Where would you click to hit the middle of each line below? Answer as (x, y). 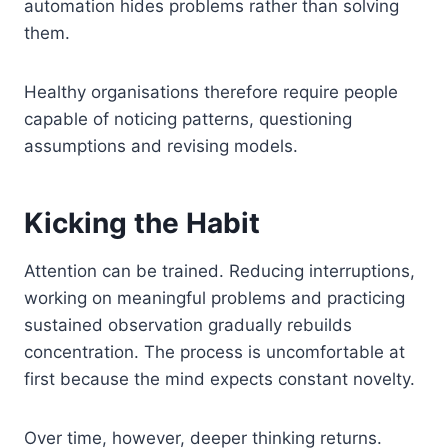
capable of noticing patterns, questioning (188, 119)
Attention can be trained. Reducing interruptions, (219, 271)
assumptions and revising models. (161, 146)
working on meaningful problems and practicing (214, 298)
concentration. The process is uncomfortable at (214, 352)
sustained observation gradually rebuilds (188, 325)
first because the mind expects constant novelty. (219, 379)
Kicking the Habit (142, 223)
